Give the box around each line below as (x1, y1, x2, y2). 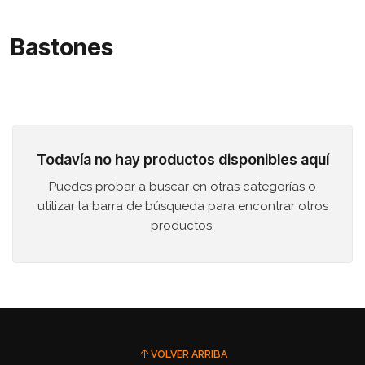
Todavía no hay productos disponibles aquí (36, 151, 329, 169)
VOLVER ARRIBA (150, 348, 227, 361)
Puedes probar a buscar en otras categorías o (49, 178, 316, 194)
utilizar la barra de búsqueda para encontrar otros (37, 198, 328, 213)
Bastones (10, 32, 113, 61)
